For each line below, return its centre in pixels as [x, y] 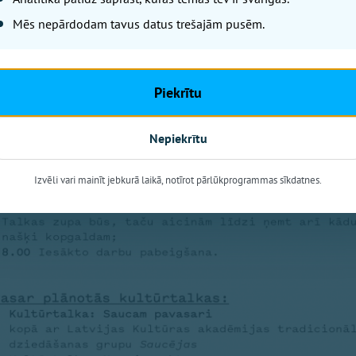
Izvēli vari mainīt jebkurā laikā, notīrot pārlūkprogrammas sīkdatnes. [178, 180]
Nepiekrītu [178, 138]
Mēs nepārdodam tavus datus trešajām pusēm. [139, 24]
